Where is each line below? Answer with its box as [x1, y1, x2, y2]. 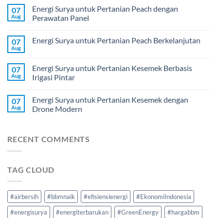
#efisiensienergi [84, 193, 127, 201]
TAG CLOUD [7, 164, 55, 174]
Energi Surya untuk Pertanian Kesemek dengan [32, 95, 188, 105]
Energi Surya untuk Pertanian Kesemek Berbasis [32, 63, 192, 73]
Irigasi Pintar [32, 73, 75, 82]
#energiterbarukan [56, 208, 109, 217]
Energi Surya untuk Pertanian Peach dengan [32, 4, 178, 14]
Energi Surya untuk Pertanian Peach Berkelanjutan [32, 36, 200, 45]
